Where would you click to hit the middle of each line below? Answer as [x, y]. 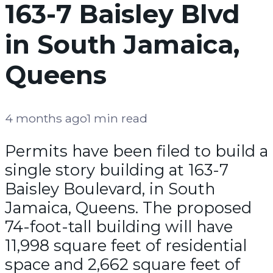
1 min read [117, 119]
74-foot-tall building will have [119, 226]
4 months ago [46, 119]
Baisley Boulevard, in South [110, 188]
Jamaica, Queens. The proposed [128, 207]
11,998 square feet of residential [126, 245]
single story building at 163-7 [117, 169]
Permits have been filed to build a [136, 151]
